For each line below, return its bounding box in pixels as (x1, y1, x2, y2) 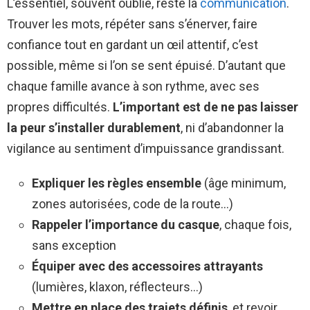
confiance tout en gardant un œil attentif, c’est (7, 37, 258, 53)
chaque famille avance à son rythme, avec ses (7, 79, 259, 94)
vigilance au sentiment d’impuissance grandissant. (7, 141, 284, 156)
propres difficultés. (7, 100, 113, 115)
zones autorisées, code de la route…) (32, 197, 233, 212)
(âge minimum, (201, 176, 286, 191)
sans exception (32, 238, 116, 253)
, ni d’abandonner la (181, 120, 284, 136)
